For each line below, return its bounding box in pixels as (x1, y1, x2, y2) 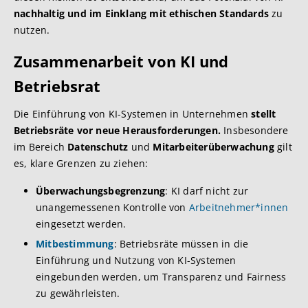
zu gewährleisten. (36, 287, 120, 300)
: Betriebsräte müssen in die (113, 237, 249, 250)
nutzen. (14, 23, 50, 36)
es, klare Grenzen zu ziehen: (14, 157, 148, 170)
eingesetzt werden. (36, 217, 126, 230)
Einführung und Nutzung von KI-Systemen (36, 254, 236, 267)
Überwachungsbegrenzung (36, 184, 166, 197)
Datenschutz (67, 140, 129, 153)
